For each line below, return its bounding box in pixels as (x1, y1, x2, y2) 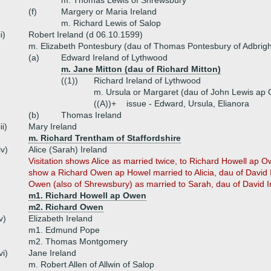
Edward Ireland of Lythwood (61, 53, 168, 62)
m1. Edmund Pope (28, 225, 100, 235)
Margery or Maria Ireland (61, 7, 157, 16)
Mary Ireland (28, 122, 77, 131)
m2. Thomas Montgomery (28, 237, 128, 246)
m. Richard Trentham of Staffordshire (28, 133, 181, 143)
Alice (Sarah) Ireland (28, 145, 107, 154)
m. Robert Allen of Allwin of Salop (28, 260, 154, 269)
